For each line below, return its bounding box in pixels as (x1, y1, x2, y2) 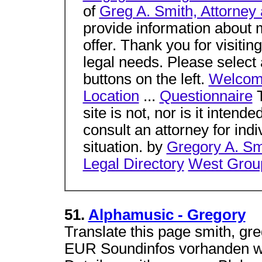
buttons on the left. (82, 71, 209, 88)
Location (82, 88, 139, 105)
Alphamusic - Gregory (88, 206, 246, 223)
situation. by (82, 139, 167, 156)
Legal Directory (82, 156, 184, 173)
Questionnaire (159, 88, 253, 105)
